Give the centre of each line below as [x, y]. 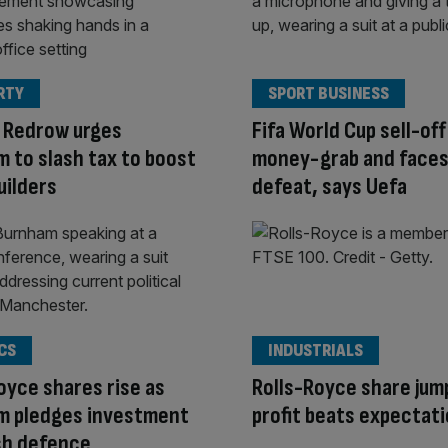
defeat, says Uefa [329, 187]
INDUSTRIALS [315, 350]
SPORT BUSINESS [328, 94]
